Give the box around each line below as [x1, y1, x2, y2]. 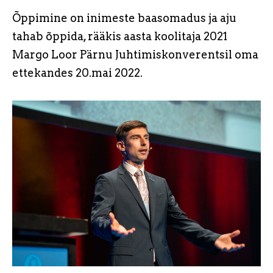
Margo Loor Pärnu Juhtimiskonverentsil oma [12, 48, 258, 61]
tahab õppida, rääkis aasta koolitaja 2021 [12, 30, 227, 43]
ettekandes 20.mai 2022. [12, 66, 143, 79]
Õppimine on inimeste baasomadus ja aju [12, 12, 236, 24]
